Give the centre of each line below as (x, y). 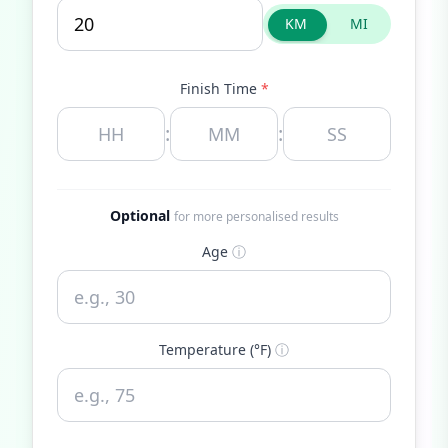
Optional (139, 215)
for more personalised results (256, 216)
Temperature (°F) (215, 349)
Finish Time (220, 88)
